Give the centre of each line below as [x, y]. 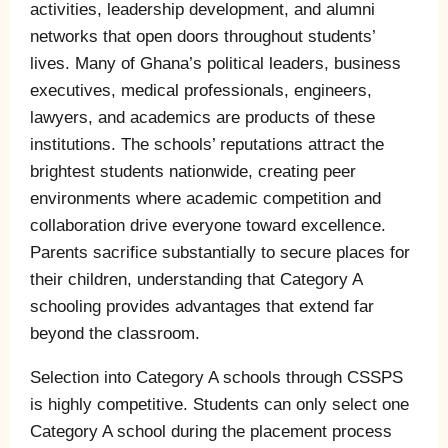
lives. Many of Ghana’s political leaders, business [215, 63]
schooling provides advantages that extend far [202, 306]
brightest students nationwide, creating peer [193, 171]
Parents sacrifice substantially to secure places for [220, 252]
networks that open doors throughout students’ [202, 36]
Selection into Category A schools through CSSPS [216, 377]
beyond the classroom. [115, 333]
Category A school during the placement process [211, 431]
